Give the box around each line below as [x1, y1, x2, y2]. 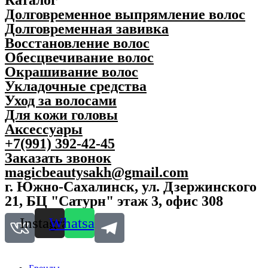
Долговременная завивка [5, 20, 169, 36]
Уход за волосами [5, 92, 117, 108]
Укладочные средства [5, 78, 147, 94]
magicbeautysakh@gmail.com [5, 164, 188, 180]
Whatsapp [49, 215, 110, 232]
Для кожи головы [5, 106, 118, 123]
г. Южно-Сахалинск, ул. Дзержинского [5, 178, 257, 194]
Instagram [20, 215, 80, 232]
